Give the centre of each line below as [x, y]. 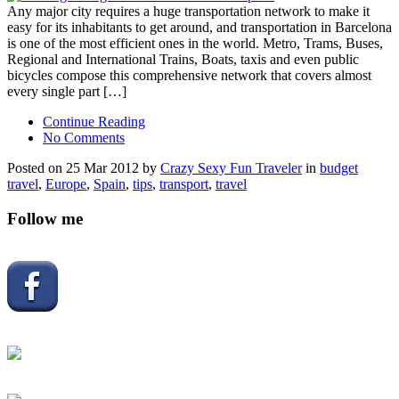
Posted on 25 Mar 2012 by [84, 167]
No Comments [84, 137]
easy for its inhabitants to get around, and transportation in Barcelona [199, 27]
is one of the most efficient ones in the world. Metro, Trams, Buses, [195, 43]
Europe [66, 183]
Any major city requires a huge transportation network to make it [188, 11]
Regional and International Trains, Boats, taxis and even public [183, 59]
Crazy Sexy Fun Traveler [231, 167]
